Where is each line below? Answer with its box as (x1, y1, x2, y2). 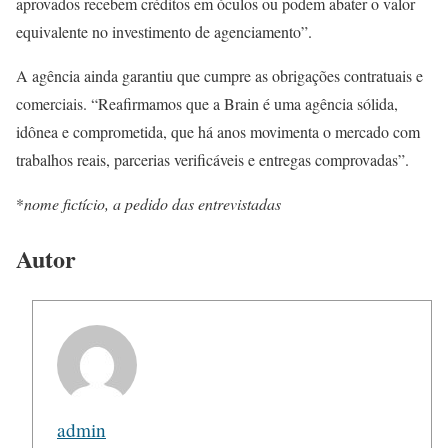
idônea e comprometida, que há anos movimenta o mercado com (16, 121, 420, 143)
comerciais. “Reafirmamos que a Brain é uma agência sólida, (16, 93, 398, 115)
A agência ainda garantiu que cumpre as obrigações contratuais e (16, 65, 423, 87)
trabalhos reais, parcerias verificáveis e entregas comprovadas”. (16, 149, 409, 171)
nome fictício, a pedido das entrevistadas (24, 193, 281, 215)
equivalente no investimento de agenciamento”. (16, 21, 312, 43)
